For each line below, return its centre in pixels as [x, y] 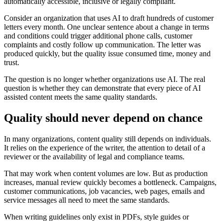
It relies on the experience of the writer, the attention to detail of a [105, 148]
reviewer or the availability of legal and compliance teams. [94, 157]
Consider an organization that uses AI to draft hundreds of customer [109, 18]
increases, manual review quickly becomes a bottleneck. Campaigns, [110, 183]
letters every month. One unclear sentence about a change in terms [107, 27]
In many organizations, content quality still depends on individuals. [108, 139]
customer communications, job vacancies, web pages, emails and [104, 191]
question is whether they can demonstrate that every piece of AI [102, 88]
